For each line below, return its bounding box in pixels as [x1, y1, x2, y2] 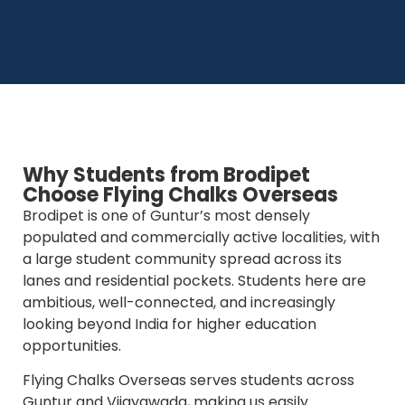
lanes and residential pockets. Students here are [23, 269, 366, 291]
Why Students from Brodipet [23, 160, 310, 189]
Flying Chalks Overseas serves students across [23, 369, 354, 391]
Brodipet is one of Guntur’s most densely [23, 204, 310, 226]
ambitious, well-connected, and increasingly [23, 291, 335, 313]
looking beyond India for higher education [23, 313, 316, 334]
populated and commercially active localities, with [23, 226, 380, 248]
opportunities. [23, 334, 121, 356]
